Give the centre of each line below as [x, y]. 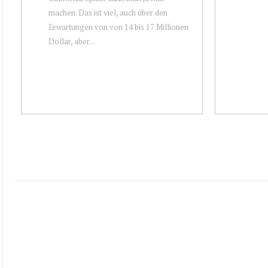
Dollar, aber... [71, 41]
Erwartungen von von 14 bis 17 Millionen [118, 27]
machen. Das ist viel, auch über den [108, 12]
